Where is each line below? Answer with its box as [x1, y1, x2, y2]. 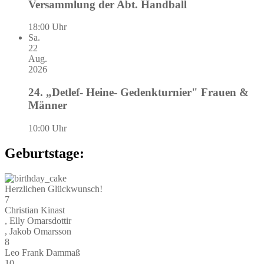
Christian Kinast [5, 204, 65, 215]
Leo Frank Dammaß [5, 247, 80, 258]
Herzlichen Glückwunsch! [5, 183, 103, 194]
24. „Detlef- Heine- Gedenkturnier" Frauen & [28, 86, 249, 99]
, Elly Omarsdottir [5, 215, 71, 226]
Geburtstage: [5, 145, 84, 161]
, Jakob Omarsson [5, 226, 71, 236]
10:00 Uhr [28, 123, 67, 133]
